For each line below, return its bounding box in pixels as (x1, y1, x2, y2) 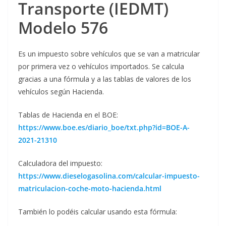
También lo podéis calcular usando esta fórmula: (18, 207, 177, 217)
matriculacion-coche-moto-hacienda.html (18, 184, 161, 194)
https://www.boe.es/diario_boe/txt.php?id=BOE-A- (18, 123, 190, 133)
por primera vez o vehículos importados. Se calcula (18, 62, 184, 72)
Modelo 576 (18, 17, 108, 39)
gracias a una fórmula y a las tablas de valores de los (18, 74, 191, 84)
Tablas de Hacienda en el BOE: (18, 110, 118, 120)
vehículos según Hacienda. (18, 87, 104, 97)
